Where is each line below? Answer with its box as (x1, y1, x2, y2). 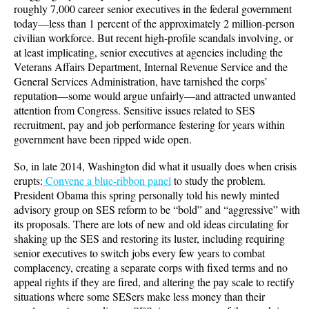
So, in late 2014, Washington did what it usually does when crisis (14, 159, 297, 174)
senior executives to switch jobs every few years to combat (14, 246, 265, 261)
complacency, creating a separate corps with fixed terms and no (14, 260, 288, 275)
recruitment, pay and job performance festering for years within (14, 117, 285, 132)
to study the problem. (171, 173, 266, 188)
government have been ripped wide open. (14, 132, 195, 147)
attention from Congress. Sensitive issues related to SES (14, 103, 255, 118)
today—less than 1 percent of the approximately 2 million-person (14, 16, 295, 31)
